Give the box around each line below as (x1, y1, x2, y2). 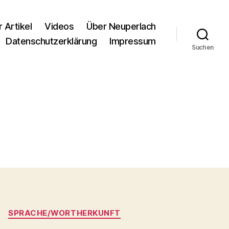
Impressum (109, 36, 156, 47)
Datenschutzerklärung (6, 36, 97, 47)
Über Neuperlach (86, 21, 156, 32)
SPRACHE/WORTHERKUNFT (8, 208, 121, 218)
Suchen (191, 43, 214, 51)
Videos (44, 21, 74, 32)
